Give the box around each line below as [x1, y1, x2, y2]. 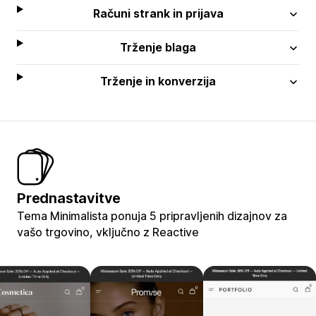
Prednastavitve [17, 189, 121, 207]
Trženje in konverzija [100, 73, 217, 88]
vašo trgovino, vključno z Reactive [17, 224, 199, 239]
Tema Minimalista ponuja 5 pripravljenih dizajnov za [17, 208, 287, 223]
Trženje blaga [120, 39, 197, 54]
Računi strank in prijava [92, 6, 224, 20]
